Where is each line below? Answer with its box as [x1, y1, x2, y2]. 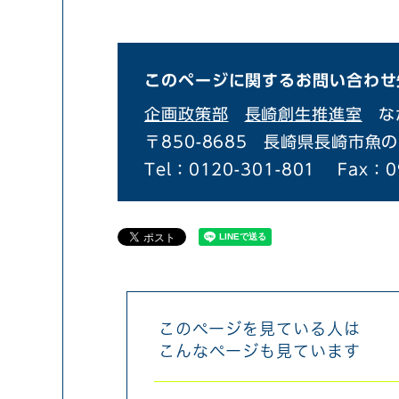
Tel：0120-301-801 [144, 161, 316, 177]
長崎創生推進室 [244, 106, 362, 122]
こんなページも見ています [159, 343, 361, 361]
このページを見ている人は [159, 321, 361, 338]
